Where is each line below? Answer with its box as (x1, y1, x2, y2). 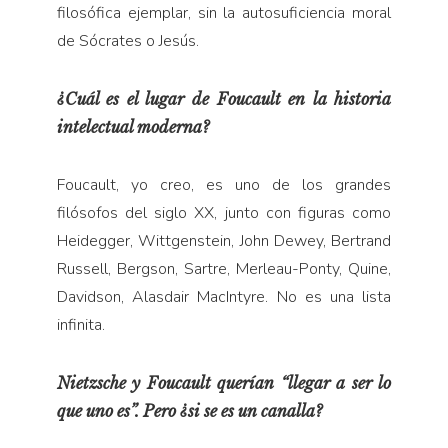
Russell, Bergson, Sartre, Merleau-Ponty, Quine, (56, 257, 392, 280)
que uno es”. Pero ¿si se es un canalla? (56, 400, 322, 421)
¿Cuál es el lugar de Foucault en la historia (56, 88, 392, 109)
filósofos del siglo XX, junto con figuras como (56, 201, 392, 224)
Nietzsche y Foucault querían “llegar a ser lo (56, 372, 392, 393)
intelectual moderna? (56, 116, 209, 137)
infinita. (56, 313, 105, 336)
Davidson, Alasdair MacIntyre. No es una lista (56, 285, 392, 308)
